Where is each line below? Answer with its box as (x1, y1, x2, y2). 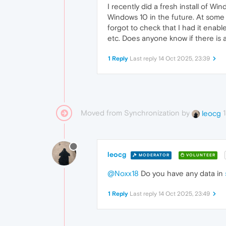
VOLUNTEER (185, 152, 215, 157)
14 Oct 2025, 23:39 (158, 55, 210, 62)
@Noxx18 (107, 169, 139, 178)
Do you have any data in (139, 169, 225, 178)
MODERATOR (137, 152, 169, 157)
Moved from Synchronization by (81, 108, 192, 117)
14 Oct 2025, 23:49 (158, 190, 210, 198)
